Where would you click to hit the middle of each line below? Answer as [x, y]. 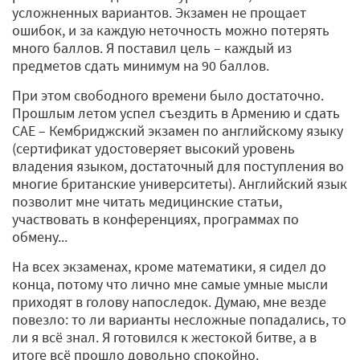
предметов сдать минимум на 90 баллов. [141, 65]
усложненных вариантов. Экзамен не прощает [159, 12]
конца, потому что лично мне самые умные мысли [170, 284]
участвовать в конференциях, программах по [155, 219]
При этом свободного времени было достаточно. [168, 95]
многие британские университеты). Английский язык [180, 183]
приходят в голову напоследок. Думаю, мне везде [169, 301]
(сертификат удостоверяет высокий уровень [153, 148]
